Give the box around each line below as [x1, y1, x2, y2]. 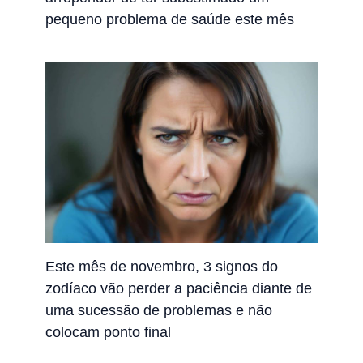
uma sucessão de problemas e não [45, 301, 273, 318]
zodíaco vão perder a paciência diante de [45, 279, 313, 297]
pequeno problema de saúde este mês [45, 11, 295, 28]
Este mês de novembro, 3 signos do [45, 257, 279, 275]
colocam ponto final [45, 322, 172, 340]
